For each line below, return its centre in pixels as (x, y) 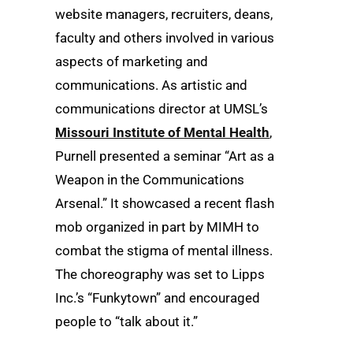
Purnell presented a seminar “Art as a (165, 156)
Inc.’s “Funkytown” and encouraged (158, 297)
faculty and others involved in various (165, 37)
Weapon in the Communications (150, 179)
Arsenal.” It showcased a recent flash (165, 203)
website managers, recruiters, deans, (164, 14)
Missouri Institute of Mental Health (162, 132)
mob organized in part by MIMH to (157, 227)
